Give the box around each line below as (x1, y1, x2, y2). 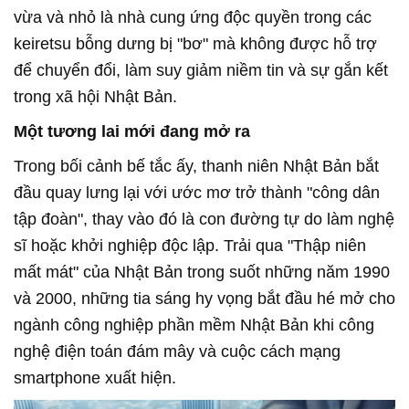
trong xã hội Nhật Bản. (14, 88, 177, 107)
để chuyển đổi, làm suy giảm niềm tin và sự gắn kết (14, 61, 388, 80)
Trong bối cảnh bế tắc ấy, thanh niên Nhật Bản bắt (14, 157, 379, 176)
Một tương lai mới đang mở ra (14, 122, 250, 142)
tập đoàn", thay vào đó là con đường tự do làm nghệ (14, 210, 394, 229)
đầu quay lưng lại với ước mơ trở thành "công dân (14, 184, 380, 203)
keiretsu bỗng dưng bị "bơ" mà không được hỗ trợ (14, 35, 377, 54)
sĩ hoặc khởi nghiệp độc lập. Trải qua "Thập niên (14, 236, 366, 256)
